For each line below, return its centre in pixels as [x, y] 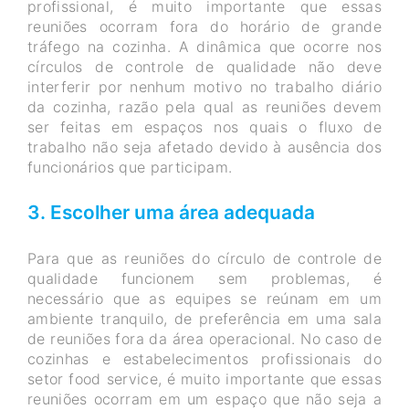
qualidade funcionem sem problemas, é [204, 278]
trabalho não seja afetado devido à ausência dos [204, 147]
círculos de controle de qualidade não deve [204, 66]
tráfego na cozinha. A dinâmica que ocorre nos [204, 46]
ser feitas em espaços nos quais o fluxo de [204, 126]
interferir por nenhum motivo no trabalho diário [204, 86]
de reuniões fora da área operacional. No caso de [204, 338]
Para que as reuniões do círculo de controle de [204, 258]
